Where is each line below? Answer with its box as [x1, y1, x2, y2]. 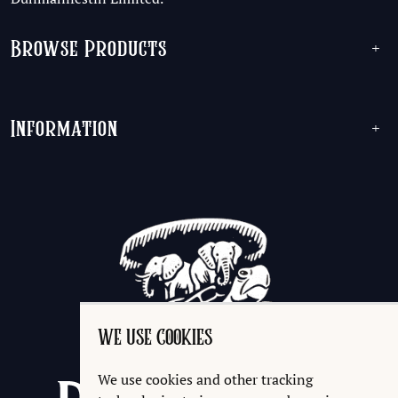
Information [11, 114, 118, 146]
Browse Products [11, 35, 167, 67]
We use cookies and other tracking [97, 370, 313, 389]
